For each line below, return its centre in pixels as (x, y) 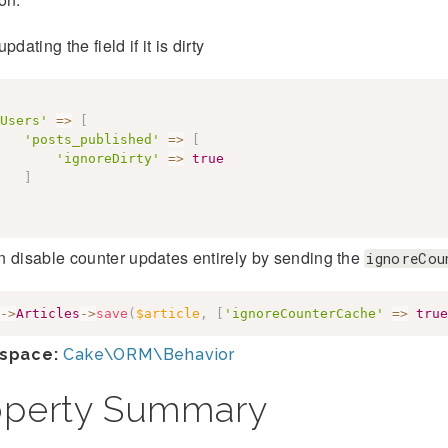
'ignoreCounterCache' (303, 313)
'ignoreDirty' (107, 158)
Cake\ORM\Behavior (149, 354)
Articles (47, 313)
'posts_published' (91, 139)
